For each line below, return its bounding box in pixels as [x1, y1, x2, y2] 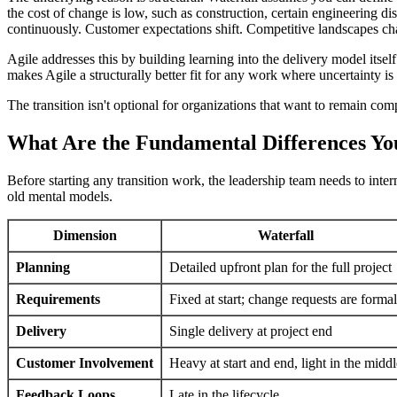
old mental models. [7, 188, 113, 204]
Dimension [52, 227, 117, 243]
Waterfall [258, 227, 314, 243]
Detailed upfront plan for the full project [169, 259, 392, 275]
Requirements [16, 291, 100, 307]
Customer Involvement [16, 354, 153, 370]
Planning [16, 259, 70, 275]
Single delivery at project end [169, 323, 332, 339]
